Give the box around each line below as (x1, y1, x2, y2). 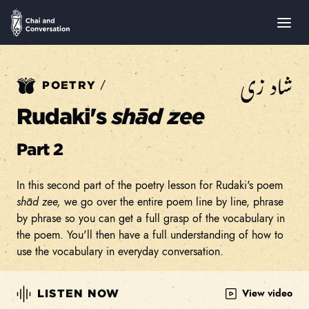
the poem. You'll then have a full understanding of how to (17, 227, 283, 243)
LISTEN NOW (33, 287, 120, 300)
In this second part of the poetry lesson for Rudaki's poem (17, 177, 283, 193)
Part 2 (17, 139, 63, 159)
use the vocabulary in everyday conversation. (17, 243, 223, 259)
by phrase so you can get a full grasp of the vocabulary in (17, 210, 285, 226)
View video (239, 286, 292, 300)
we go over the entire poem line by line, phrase (64, 194, 283, 210)
